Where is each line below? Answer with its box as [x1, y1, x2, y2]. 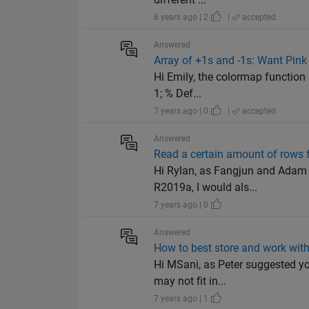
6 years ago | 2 [154, 12, 211, 23]
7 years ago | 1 [154, 294, 211, 304]
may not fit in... [154, 275, 227, 288]
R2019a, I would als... [154, 181, 258, 195]
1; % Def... [154, 87, 202, 101]
